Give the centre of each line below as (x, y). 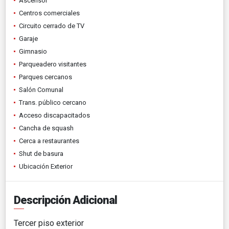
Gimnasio (33, 51)
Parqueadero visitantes (53, 64)
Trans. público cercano (53, 102)
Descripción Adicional (65, 200)
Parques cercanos (45, 77)
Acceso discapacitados (54, 115)
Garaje (28, 38)
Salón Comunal (41, 89)
